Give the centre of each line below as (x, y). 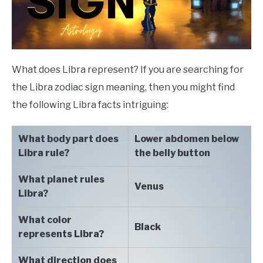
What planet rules (61, 180)
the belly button (172, 153)
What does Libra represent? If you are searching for (128, 70)
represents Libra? (61, 234)
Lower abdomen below (187, 139)
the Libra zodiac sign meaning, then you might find (123, 87)
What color (45, 220)
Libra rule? (44, 153)
